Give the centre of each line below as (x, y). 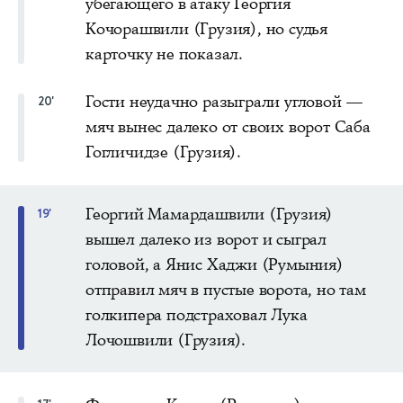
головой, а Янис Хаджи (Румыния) (215, 264)
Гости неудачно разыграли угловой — (225, 101)
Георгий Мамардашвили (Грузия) (210, 214)
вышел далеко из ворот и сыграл (206, 239)
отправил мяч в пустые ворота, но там (226, 289)
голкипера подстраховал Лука (197, 314)
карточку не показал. (165, 54)
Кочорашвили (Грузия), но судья (207, 28)
